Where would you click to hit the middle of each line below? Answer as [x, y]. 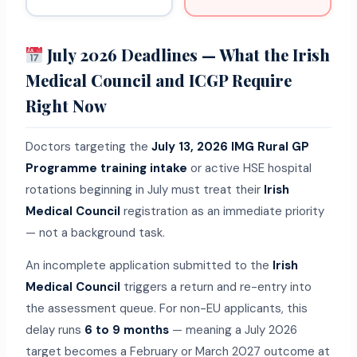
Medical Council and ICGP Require [158, 80]
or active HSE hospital [249, 169]
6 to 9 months [126, 330]
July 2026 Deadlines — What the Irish [187, 55]
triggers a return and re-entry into [216, 287]
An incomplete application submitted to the [149, 266]
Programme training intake [106, 169]
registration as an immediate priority [222, 212]
